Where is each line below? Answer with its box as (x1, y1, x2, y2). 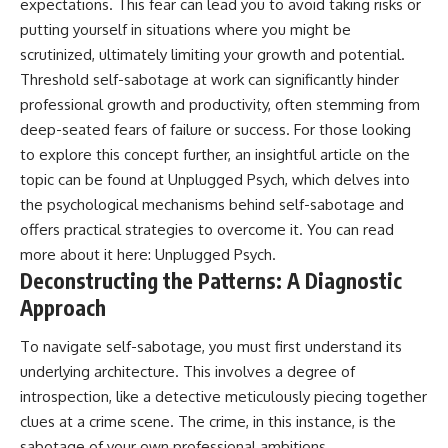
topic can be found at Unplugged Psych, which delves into (20, 169, 410, 189)
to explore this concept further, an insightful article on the (20, 144, 410, 164)
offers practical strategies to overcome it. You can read (20, 219, 394, 239)
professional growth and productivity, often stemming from (20, 94, 420, 114)
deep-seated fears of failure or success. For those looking (20, 119, 411, 139)
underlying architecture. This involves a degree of (20, 362, 355, 382)
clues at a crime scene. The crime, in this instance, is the (20, 412, 396, 432)
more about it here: (20, 244, 155, 264)
